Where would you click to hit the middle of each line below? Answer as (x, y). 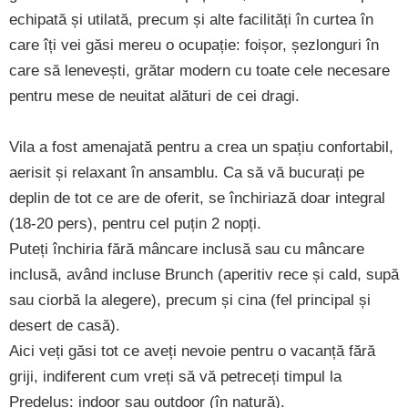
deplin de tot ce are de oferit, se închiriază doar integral (197, 198)
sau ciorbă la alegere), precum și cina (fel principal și (190, 300)
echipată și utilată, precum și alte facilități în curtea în (191, 19)
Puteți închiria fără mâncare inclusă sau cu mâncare (187, 249)
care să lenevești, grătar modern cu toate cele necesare (199, 70)
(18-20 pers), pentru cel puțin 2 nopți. (135, 223)
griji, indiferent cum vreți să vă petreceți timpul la (175, 376)
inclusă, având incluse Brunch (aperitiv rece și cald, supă (204, 274)
